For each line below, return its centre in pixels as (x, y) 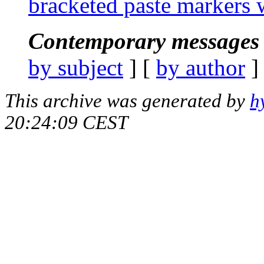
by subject (76, 67)
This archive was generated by (127, 100)
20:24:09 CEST (66, 122)
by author (201, 67)
